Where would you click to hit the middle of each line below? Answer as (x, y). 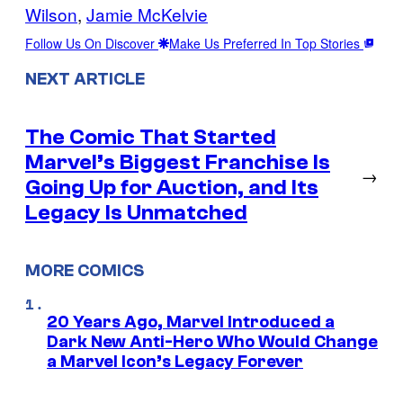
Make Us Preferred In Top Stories (266, 43)
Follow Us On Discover (92, 43)
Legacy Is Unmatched (136, 212)
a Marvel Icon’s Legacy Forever (175, 362)
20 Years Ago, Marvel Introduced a (191, 322)
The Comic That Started (151, 137)
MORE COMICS (85, 271)
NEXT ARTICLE (85, 79)
